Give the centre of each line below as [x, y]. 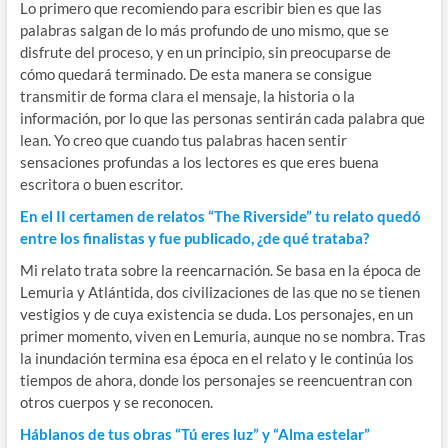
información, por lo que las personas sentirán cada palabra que [222, 118]
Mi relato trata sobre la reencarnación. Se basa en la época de [220, 270]
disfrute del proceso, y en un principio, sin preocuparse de [205, 52]
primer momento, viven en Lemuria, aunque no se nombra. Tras [222, 336]
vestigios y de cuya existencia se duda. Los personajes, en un [216, 314]
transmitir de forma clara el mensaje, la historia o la [187, 96]
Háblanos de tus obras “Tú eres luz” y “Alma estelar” [196, 434]
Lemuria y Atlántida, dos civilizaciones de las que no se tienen [219, 292]
